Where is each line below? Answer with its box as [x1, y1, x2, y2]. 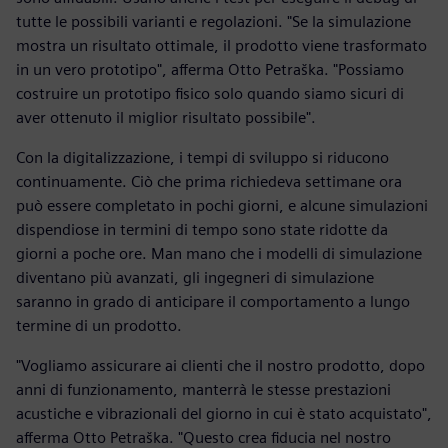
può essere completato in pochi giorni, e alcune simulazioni [16, 196, 428, 216]
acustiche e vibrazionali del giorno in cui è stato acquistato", [16, 404, 432, 424]
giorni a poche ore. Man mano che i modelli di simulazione [16, 244, 422, 264]
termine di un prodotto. [16, 316, 182, 336]
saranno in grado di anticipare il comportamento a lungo [16, 292, 410, 312]
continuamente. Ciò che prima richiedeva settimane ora [16, 172, 402, 192]
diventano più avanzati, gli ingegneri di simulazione [16, 268, 374, 288]
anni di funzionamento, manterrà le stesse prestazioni [16, 380, 391, 400]
